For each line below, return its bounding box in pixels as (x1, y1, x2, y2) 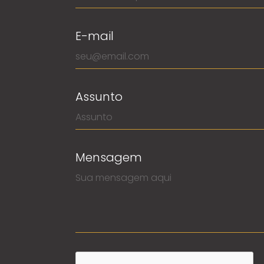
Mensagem (75, 149, 142, 166)
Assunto (75, 88, 123, 105)
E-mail (75, 28, 114, 44)
